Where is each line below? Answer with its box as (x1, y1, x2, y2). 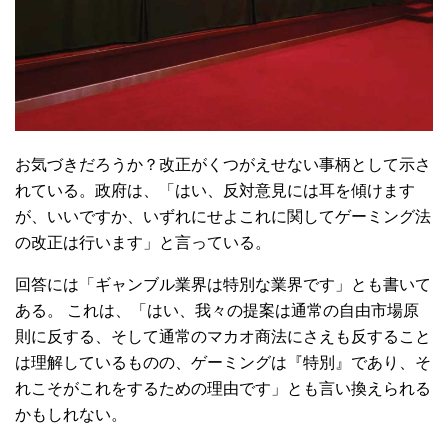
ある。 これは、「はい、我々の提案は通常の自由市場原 (15, 299, 419, 322)
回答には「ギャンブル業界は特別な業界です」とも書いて (15, 273, 431, 296)
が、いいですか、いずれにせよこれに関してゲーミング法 (15, 205, 431, 228)
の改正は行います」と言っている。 (15, 231, 271, 254)
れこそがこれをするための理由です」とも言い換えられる (15, 377, 431, 400)
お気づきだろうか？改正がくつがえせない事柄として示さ (15, 153, 431, 176)
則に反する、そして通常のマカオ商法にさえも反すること (15, 325, 431, 348)
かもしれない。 (15, 403, 127, 426)
